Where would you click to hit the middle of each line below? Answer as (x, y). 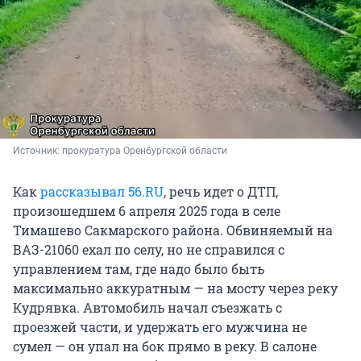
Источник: (37, 150)
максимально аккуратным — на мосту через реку (175, 288)
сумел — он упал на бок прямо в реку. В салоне (165, 346)
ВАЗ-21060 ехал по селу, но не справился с (149, 249)
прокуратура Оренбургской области (145, 150)
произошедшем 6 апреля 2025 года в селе (147, 210)
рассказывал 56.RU (102, 191)
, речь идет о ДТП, (221, 191)
